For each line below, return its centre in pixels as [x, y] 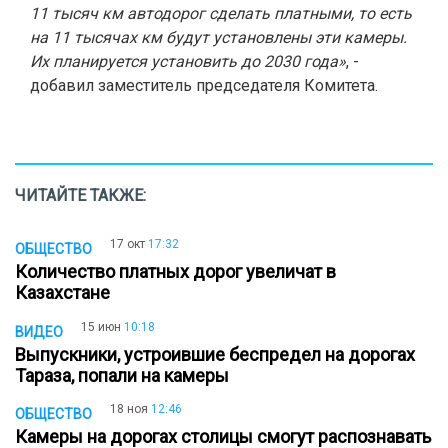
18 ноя [129, 409]
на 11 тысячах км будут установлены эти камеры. [218, 37]
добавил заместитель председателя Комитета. [210, 85]
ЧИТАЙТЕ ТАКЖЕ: [80, 195]
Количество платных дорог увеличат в [175, 271]
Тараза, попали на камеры [126, 375]
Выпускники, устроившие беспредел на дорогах [215, 354]
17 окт [127, 244]
